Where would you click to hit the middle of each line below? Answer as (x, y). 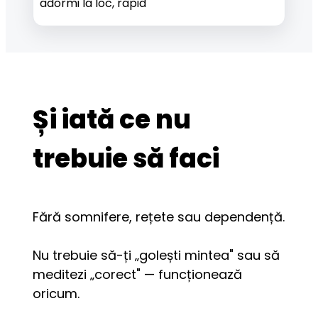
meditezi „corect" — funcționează (138, 274)
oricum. (56, 293)
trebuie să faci (126, 159)
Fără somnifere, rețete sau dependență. (159, 216)
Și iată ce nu (112, 120)
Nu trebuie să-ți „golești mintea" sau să (157, 255)
